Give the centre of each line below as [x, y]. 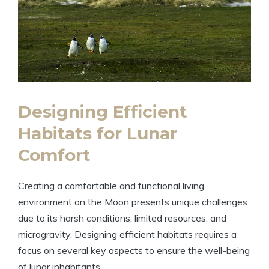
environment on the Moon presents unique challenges [133, 202]
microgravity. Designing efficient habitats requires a [127, 234]
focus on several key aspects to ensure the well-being [134, 251]
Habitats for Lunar [98, 134]
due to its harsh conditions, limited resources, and [122, 218]
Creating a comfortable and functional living [111, 186]
